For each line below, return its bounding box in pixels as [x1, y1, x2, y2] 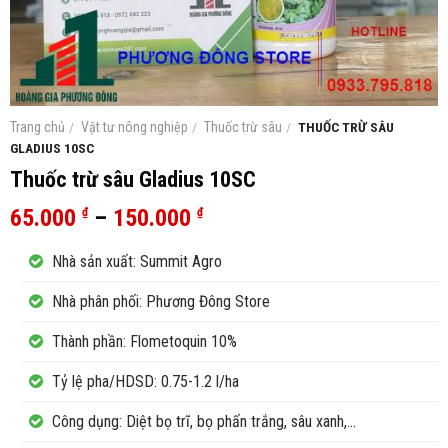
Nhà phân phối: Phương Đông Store [48, 291, 270, 311]
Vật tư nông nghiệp [81, 119, 189, 135]
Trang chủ [10, 119, 65, 135]
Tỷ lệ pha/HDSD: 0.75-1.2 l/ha [48, 371, 239, 391]
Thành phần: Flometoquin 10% [48, 331, 237, 351]
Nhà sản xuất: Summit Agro [48, 251, 222, 271]
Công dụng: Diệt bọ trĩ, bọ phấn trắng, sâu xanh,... [48, 411, 356, 431]
